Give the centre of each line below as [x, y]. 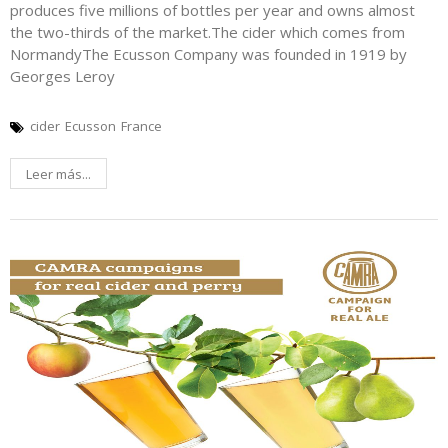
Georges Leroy [62, 76]
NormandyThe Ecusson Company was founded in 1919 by [208, 54]
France [141, 126]
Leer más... [58, 174]
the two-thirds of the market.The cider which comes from [207, 32]
